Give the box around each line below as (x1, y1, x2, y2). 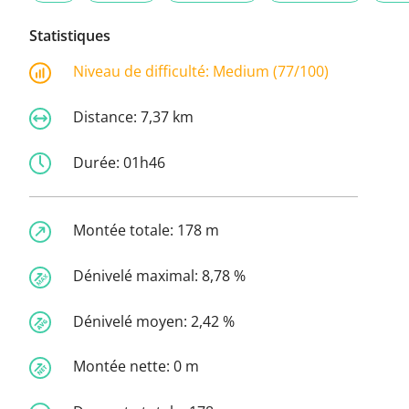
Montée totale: (73, 220, 177, 241)
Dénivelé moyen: (73, 310, 191, 331)
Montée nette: (73, 356, 173, 377)
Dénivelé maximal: (73, 266, 202, 287)
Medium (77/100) (213, 61, 329, 82)
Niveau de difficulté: (73, 61, 213, 82)
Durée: (73, 152, 123, 173)
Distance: (73, 106, 141, 127)
